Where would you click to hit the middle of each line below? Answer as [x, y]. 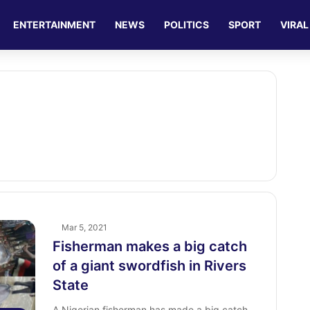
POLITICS [187, 25]
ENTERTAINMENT [55, 25]
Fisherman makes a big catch [149, 246]
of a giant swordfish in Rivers [149, 266]
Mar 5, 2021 [84, 227]
